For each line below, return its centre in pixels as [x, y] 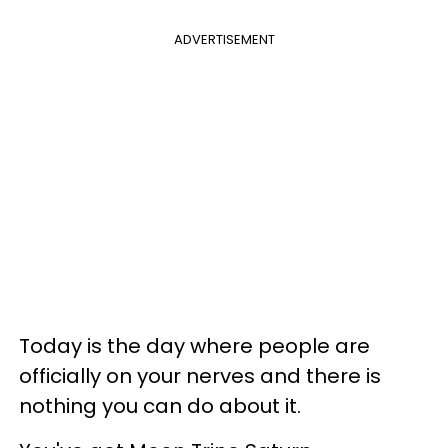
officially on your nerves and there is [200, 376]
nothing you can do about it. [160, 406]
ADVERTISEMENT [224, 39]
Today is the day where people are [194, 346]
